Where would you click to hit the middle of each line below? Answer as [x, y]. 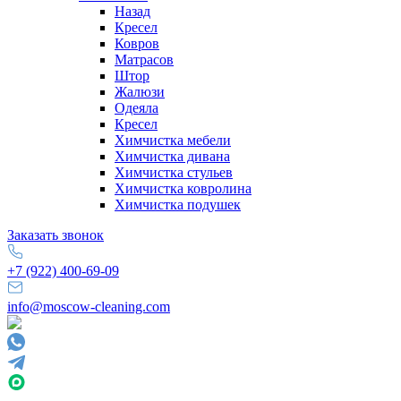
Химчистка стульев [174, 172]
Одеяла [137, 108]
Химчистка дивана [172, 156]
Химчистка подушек [178, 205]
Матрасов [144, 60]
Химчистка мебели [173, 140]
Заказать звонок [55, 235]
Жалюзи [140, 92]
